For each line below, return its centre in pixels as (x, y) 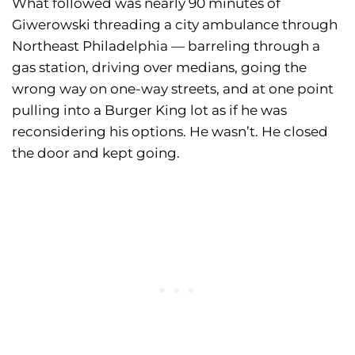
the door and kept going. (96, 153)
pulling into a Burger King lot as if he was (149, 110)
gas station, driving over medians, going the (159, 67)
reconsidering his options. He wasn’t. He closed (170, 131)
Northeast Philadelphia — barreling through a (166, 46)
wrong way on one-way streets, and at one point (173, 88)
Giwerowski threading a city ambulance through (175, 24)
